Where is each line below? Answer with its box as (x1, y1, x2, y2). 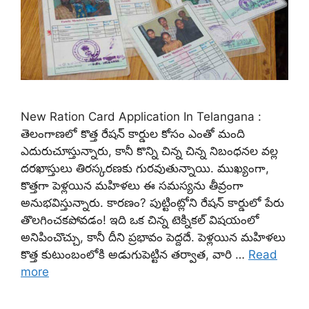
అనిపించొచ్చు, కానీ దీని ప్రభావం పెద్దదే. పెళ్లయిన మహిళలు (21, 230, 286, 244)
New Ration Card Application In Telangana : (21, 109, 261, 123)
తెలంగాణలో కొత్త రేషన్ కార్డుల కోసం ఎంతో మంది (21, 126, 245, 141)
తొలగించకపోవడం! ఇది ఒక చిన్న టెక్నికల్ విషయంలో (21, 212, 259, 227)
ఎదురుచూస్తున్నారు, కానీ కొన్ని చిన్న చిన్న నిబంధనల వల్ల (21, 143, 278, 158)
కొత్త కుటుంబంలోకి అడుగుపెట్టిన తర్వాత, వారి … (21, 247, 248, 261)
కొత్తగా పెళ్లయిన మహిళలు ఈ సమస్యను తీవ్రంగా (21, 178, 243, 192)
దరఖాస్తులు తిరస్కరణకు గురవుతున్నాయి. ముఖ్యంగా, (21, 161, 269, 175)
